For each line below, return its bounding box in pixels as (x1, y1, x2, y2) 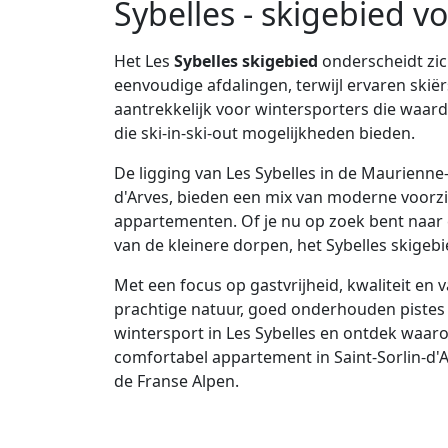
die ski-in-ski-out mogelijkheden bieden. (114, 122, 415, 145)
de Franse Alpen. (114, 370, 239, 393)
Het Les (114, 50, 174, 73)
